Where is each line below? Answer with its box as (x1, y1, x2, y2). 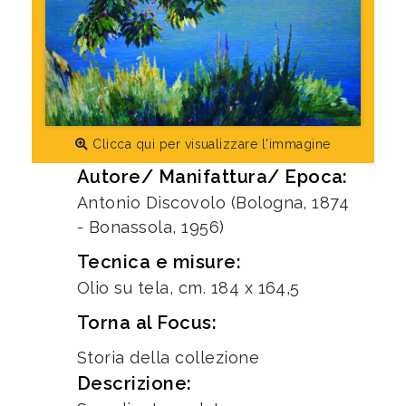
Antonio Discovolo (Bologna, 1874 (77, 193, 350, 213)
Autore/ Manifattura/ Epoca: (77, 166, 348, 188)
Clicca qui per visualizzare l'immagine (88, 137, 331, 152)
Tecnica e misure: (77, 251, 242, 274)
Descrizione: (77, 372, 192, 395)
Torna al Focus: (77, 312, 217, 334)
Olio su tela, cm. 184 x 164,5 (77, 278, 300, 298)
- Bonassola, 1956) (77, 217, 225, 237)
